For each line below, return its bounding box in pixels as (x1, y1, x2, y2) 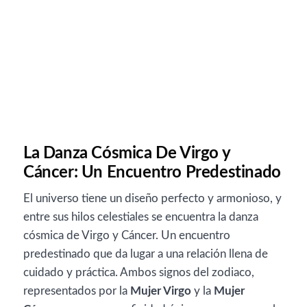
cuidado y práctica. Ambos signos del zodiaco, (23, 266, 254, 278)
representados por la (23, 284, 130, 297)
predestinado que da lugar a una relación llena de (23, 247, 268, 260)
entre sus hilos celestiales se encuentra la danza (23, 210, 258, 223)
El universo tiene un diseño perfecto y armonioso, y (23, 192, 282, 204)
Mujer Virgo (130, 284, 191, 297)
